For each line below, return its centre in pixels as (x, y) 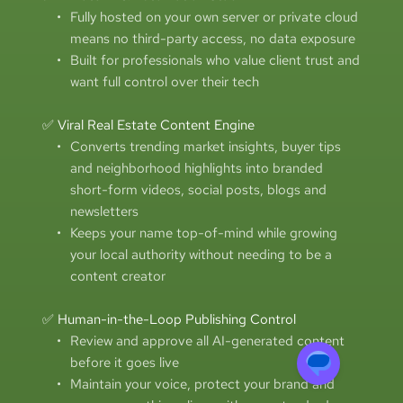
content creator (117, 276)
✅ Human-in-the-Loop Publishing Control (169, 319)
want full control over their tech (164, 81)
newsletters (106, 211)
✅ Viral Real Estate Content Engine (148, 125)
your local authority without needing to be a (201, 254)
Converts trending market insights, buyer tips (205, 146)
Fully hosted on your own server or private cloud (214, 17)
